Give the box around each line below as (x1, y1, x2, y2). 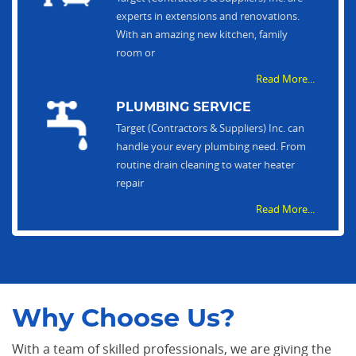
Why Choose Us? (12, 302, 235, 334)
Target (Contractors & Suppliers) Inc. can (115, 121, 304, 136)
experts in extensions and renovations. (115, 9, 300, 24)
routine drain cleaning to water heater (115, 157, 295, 172)
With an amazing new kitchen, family (115, 27, 288, 42)
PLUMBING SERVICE (115, 99, 251, 115)
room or (115, 45, 155, 60)
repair (115, 176, 144, 191)
